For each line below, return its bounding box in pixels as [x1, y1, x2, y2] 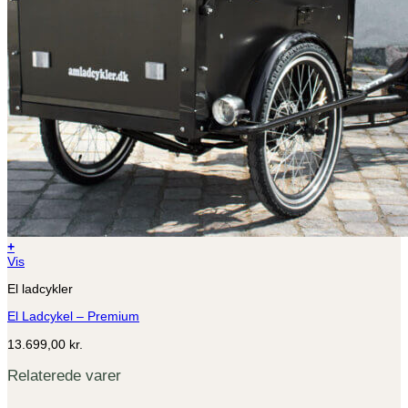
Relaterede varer [7, 366, 121, 384]
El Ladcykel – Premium [7, 309, 139, 324]
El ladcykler [7, 281, 73, 297]
